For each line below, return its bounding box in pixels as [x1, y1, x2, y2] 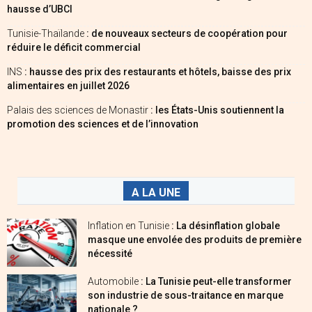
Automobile [88, 275, 141, 287]
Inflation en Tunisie [88, 219, 171, 231]
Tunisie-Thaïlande [7, 27, 86, 39]
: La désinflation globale [171, 219, 280, 231]
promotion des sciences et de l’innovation [7, 118, 198, 130]
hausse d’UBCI [7, 3, 72, 15]
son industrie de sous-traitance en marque [88, 289, 283, 301]
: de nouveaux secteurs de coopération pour [86, 27, 288, 39]
